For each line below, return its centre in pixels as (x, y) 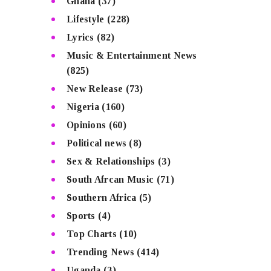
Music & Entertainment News (132, 56)
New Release (95, 89)
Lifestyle (85, 19)
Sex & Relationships (111, 162)
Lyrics (80, 38)
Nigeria (83, 107)
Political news (96, 143)
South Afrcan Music (110, 180)
